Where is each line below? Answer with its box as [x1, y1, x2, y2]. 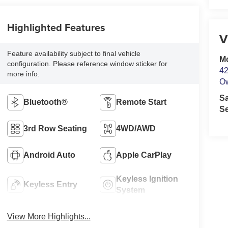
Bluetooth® [23, 97, 68, 106]
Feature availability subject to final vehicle [7, 49, 140, 58]
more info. [7, 70, 40, 78]
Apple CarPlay [116, 150, 172, 159]
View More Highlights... [7, 212, 91, 221]
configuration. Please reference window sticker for [7, 60, 167, 68]
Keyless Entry [23, 180, 77, 189]
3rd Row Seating [23, 124, 87, 133]
